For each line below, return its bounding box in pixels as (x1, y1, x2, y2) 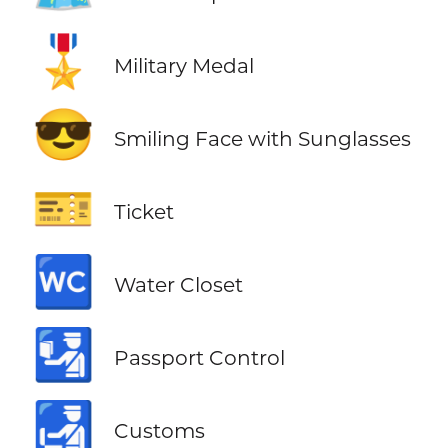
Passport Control (113, 345, 285, 371)
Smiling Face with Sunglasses (113, 125, 411, 151)
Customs (113, 418, 205, 444)
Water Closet (113, 272, 243, 298)
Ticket (113, 199, 174, 225)
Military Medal (113, 52, 254, 78)
